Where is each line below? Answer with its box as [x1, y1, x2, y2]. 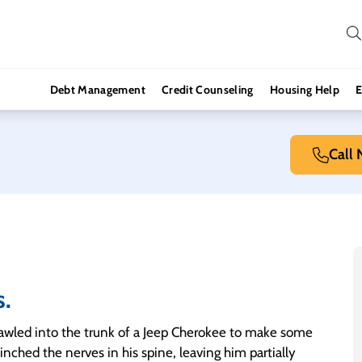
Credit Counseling [161, 82, 254, 97]
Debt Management [49, 82, 145, 97]
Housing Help [269, 82, 340, 97]
